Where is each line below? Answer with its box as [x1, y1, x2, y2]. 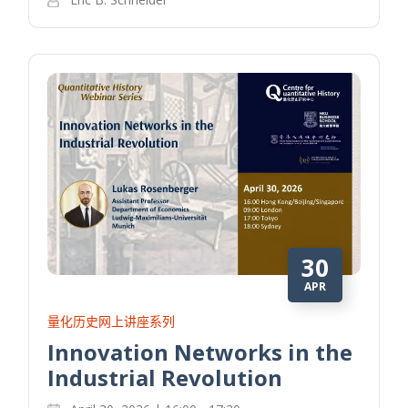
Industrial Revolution [47, 362, 283, 393]
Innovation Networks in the [47, 337, 353, 368]
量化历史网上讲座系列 [47, 312, 176, 331]
